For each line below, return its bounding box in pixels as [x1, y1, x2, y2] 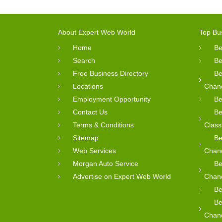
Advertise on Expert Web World [73, 172, 171, 180]
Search [73, 56, 95, 64]
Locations [73, 82, 103, 90]
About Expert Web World [58, 28, 135, 36]
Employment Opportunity [73, 95, 151, 103]
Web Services [73, 146, 116, 155]
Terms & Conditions [73, 120, 134, 129]
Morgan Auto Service [73, 159, 138, 167]
